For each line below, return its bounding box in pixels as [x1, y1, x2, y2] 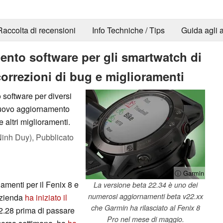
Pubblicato [36, 131, 74, 143]
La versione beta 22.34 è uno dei [93, 179, 198, 190]
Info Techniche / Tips [92, 24, 165, 36]
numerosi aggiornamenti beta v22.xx [88, 191, 203, 201]
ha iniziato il [25, 191, 67, 203]
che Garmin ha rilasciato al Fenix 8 [91, 202, 200, 213]
